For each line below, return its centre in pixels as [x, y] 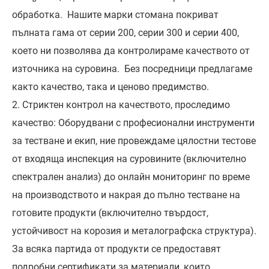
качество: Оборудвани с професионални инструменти [133, 123]
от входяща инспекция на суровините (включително [129, 159]
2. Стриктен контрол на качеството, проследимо [121, 105]
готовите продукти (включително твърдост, [110, 213]
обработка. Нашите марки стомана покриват [115, 15]
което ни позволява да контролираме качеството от [131, 51]
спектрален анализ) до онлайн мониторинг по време [131, 177]
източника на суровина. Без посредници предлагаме [132, 69]
